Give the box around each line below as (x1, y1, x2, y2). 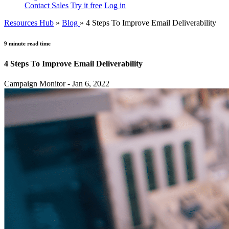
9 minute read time (4, 40, 51, 47)
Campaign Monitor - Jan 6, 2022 (4, 79, 109, 88)
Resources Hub (4, 18, 54, 27)
